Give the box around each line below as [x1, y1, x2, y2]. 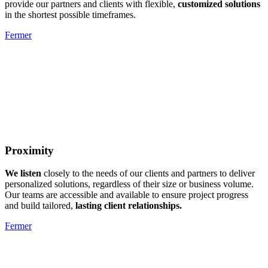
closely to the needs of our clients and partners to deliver [41, 168, 255, 179]
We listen [5, 168, 41, 179]
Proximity [5, 144, 54, 157]
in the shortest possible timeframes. [5, 9, 136, 20]
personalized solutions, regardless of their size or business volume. [5, 179, 254, 190]
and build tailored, [5, 200, 75, 211]
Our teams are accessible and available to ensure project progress [5, 190, 248, 200]
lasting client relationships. [75, 200, 182, 211]
